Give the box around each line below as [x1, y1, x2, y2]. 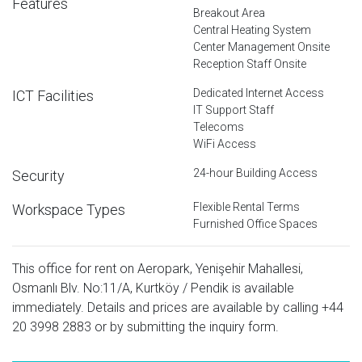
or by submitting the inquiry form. [91, 318, 279, 335]
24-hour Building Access [193, 166, 318, 179]
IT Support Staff [193, 103, 274, 116]
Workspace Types [12, 200, 125, 218]
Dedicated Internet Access [193, 86, 324, 99]
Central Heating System [193, 23, 311, 36]
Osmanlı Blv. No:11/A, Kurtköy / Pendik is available [12, 280, 294, 296]
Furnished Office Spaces [193, 217, 318, 230]
